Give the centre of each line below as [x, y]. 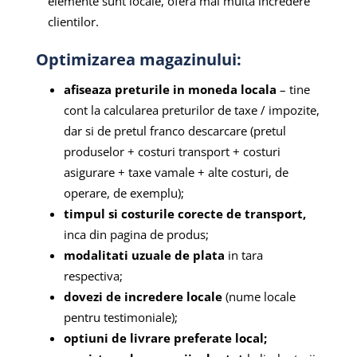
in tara [243, 255]
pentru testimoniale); [122, 318]
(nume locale [259, 297]
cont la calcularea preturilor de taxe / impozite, [191, 110]
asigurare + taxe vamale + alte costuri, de [176, 173]
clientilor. [73, 22]
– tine [293, 90]
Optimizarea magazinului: [140, 60]
